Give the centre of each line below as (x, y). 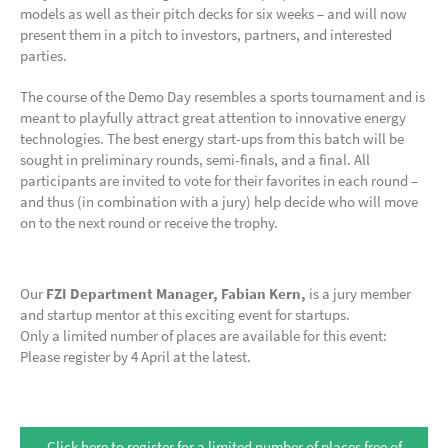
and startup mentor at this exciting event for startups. (185, 314)
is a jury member (358, 293)
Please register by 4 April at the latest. (135, 356)
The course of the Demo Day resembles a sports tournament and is (222, 96)
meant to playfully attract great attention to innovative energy (213, 117)
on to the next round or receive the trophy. (149, 222)
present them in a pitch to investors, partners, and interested (206, 34)
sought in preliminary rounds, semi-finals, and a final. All (195, 159)
